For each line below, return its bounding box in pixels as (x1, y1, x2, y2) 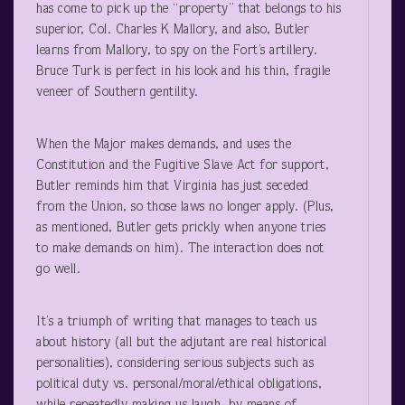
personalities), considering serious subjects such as (36, 356, 314, 371)
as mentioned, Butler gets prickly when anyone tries (36, 221, 326, 235)
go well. (36, 262, 80, 277)
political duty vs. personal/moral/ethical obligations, (36, 377, 322, 391)
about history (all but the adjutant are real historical (36, 335, 327, 350)
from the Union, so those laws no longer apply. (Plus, (36, 200, 334, 214)
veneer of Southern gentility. (36, 85, 199, 99)
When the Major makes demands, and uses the (36, 137, 291, 152)
